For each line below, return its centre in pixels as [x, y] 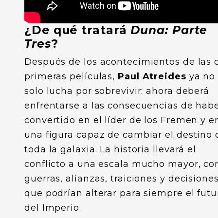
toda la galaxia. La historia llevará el [110, 149]
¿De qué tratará [78, 30]
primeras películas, [71, 76]
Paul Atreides [152, 76]
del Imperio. [53, 208]
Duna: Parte [169, 30]
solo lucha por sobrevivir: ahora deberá [117, 91]
